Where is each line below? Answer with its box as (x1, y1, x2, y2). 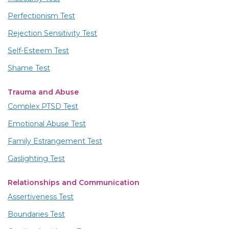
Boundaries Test (8, 209, 65, 219)
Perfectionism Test (8, 11, 75, 20)
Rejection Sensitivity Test (8, 28, 97, 38)
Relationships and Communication (8, 177, 140, 187)
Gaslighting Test (8, 153, 65, 163)
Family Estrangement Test (8, 136, 102, 146)
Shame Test (8, 63, 50, 73)
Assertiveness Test (8, 192, 74, 201)
